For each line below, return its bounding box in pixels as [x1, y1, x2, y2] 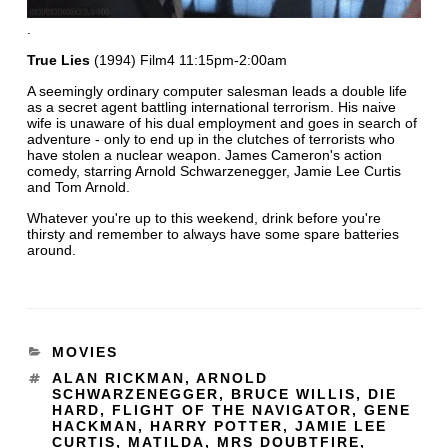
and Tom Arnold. [26, 178, 130, 195]
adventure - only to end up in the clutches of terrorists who [26, 130, 395, 147]
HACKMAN [51, 417, 138, 434]
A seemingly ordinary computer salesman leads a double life [26, 82, 407, 99]
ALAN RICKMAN [51, 369, 185, 386]
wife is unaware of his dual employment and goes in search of [26, 114, 417, 131]
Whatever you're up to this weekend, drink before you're [26, 209, 381, 226]
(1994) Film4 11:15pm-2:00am [89, 51, 287, 68]
